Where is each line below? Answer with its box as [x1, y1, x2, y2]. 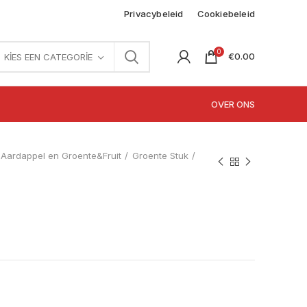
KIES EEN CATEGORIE [4, 51, 93, 62]
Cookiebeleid [197, 8, 255, 19]
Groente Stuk [132, 150, 188, 161]
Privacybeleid [123, 8, 184, 19]
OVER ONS [211, 99, 255, 110]
